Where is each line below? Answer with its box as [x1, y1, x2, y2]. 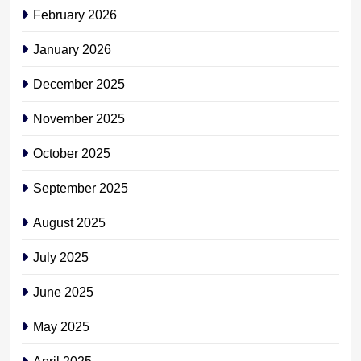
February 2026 [33, 6, 117, 22]
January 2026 [33, 41, 111, 56]
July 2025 [33, 249, 89, 264]
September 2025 [33, 180, 128, 195]
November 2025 [33, 110, 125, 126]
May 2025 [33, 318, 89, 334]
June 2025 [33, 284, 93, 299]
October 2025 [33, 145, 110, 160]
